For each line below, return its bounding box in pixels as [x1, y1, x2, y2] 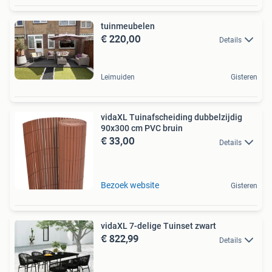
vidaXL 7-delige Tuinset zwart [101, 221, 216, 231]
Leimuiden [101, 73, 135, 82]
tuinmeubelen [101, 21, 155, 31]
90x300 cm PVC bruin [101, 123, 183, 134]
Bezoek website [101, 180, 159, 191]
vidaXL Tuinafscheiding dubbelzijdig [101, 112, 242, 123]
